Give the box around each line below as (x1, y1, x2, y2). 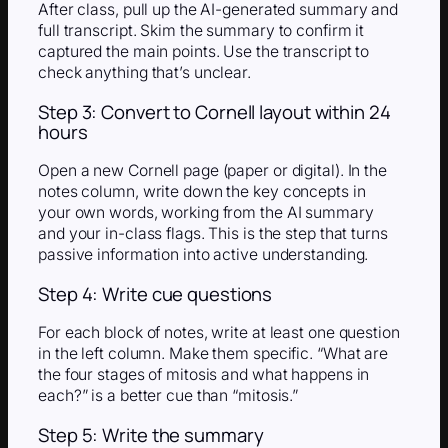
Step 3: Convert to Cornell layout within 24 (38, 98, 391, 125)
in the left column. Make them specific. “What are (38, 344, 389, 364)
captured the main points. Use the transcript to (38, 42, 370, 62)
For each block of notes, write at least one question (38, 323, 400, 343)
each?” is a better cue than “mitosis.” (38, 386, 299, 406)
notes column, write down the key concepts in (38, 182, 366, 202)
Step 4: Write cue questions (38, 280, 273, 307)
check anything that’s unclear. (38, 63, 251, 83)
